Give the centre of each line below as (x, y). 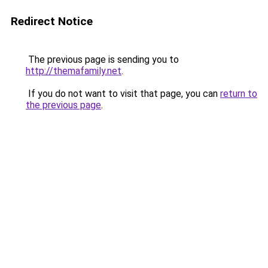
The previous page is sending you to (102, 60)
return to (239, 94)
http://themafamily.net (74, 71)
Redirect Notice (52, 21)
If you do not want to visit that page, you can (123, 94)
